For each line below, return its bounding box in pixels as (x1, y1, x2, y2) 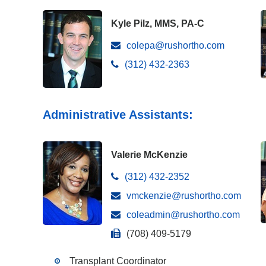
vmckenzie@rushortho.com (126, 191, 241, 201)
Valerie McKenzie (111, 150, 188, 160)
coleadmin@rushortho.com (126, 210, 240, 220)
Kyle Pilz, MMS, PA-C (111, 18, 204, 28)
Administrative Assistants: (43, 108, 193, 121)
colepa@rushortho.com (126, 40, 224, 50)
